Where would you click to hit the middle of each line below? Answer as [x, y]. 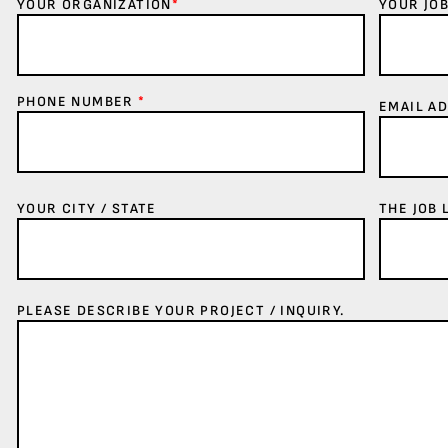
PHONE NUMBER [78, 101]
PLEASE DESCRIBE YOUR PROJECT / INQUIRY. [181, 310]
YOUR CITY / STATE [87, 208]
